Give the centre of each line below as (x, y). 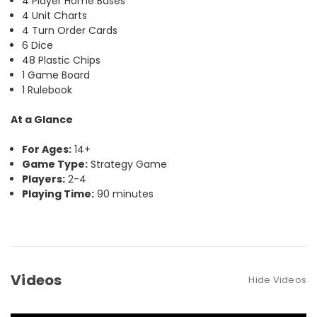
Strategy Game (128, 164)
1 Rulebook (47, 90)
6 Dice (38, 45)
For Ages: (47, 149)
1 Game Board (56, 75)
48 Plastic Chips (62, 60)
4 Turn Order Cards (70, 30)
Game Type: (55, 164)
